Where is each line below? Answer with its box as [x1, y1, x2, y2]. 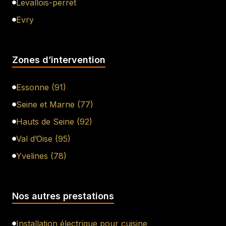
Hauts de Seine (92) [16, 116, 92, 127]
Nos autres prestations [12, 190, 114, 201]
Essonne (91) [16, 82, 66, 92]
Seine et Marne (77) [16, 99, 93, 109]
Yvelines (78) [16, 150, 67, 161]
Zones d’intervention [12, 54, 105, 65]
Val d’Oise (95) [16, 133, 71, 144]
